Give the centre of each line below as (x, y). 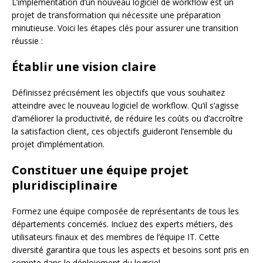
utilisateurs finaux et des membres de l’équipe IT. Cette (116, 237)
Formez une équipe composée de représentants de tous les (125, 211)
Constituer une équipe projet (100, 170)
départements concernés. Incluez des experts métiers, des (122, 224)
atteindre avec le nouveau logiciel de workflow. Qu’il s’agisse (125, 105)
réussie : (27, 41)
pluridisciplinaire (65, 185)
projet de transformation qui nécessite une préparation (116, 15)
